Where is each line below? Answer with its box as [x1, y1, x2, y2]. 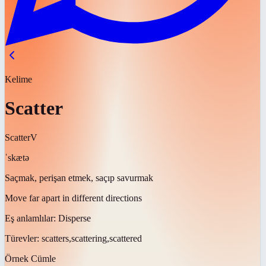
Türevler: [5, 233, 42, 243]
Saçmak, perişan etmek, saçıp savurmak [5, 172, 153, 183]
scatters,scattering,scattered [42, 233, 142, 243]
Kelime [5, 74, 32, 84]
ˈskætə [5, 152, 29, 163]
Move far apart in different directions [5, 192, 142, 203]
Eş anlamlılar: [5, 213, 58, 223]
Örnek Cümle [5, 253, 56, 264]
